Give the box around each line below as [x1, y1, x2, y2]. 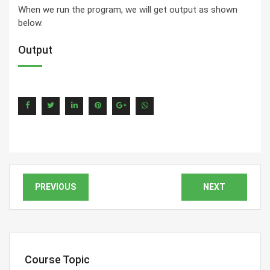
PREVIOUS [35, 182, 77, 192]
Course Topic [25, 253, 90, 266]
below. [18, 17, 43, 28]
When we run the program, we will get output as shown [18, 4, 237, 15]
